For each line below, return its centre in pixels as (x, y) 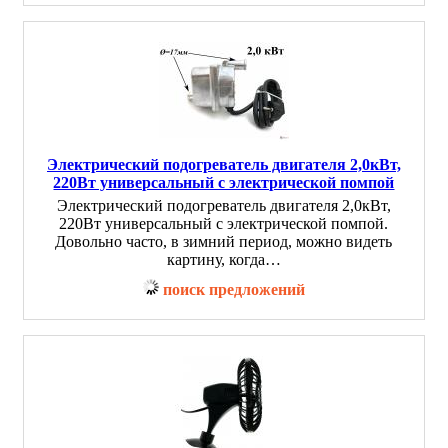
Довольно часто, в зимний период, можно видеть (224, 241)
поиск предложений (234, 289)
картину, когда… (224, 259)
